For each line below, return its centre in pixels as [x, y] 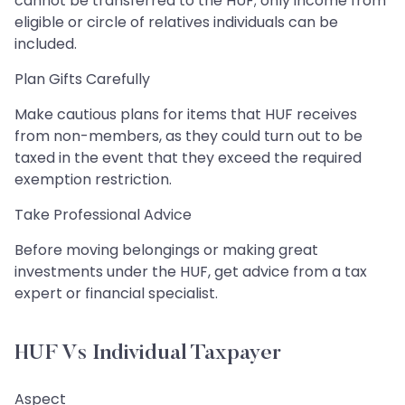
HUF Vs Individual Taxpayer [148, 353]
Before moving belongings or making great [166, 250]
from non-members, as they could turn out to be [188, 136]
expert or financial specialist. [116, 293]
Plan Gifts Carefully [82, 79]
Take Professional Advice [103, 214]
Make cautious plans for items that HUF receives [186, 114]
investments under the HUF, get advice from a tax [191, 271]
